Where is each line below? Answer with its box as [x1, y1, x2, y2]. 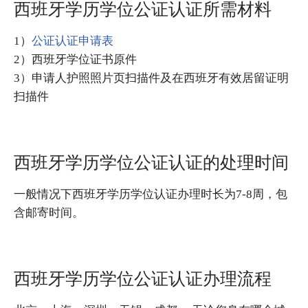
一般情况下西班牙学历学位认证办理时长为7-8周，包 [14, 188, 287, 201]
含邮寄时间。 [14, 206, 84, 220]
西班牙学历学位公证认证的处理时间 [14, 153, 289, 173]
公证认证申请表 [32, 34, 113, 48]
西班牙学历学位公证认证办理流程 [14, 269, 272, 289]
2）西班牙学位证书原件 [14, 53, 137, 67]
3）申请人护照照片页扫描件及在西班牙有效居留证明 [14, 71, 289, 85]
